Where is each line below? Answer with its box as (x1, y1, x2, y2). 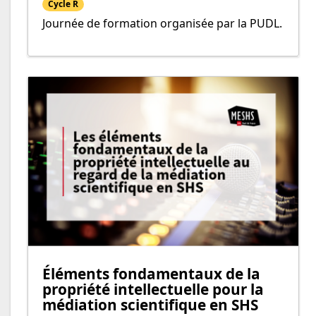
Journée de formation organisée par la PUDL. (42, 16, 282, 32)
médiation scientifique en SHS (42, 294, 258, 315)
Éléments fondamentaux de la (42, 263, 260, 284)
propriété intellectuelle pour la (42, 279, 264, 299)
